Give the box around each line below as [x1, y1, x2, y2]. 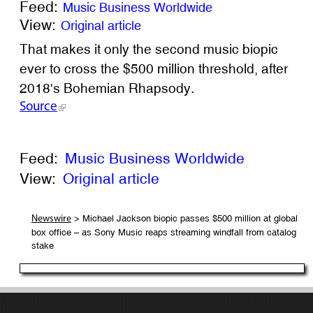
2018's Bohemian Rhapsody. [20, 80, 195, 96]
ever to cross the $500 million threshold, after [20, 61, 289, 76]
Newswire [31, 213, 71, 224]
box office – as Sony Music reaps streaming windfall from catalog [31, 226, 296, 238]
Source [20, 101, 58, 114]
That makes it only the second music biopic [20, 41, 279, 57]
